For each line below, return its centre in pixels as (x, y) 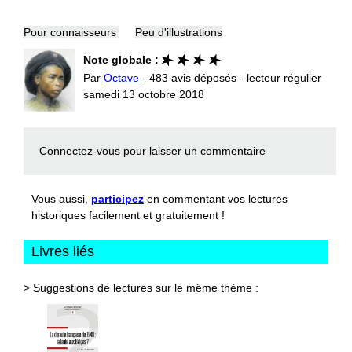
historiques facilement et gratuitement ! (128, 215)
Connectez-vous (80, 150)
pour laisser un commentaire (193, 150)
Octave (123, 77)
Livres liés (63, 251)
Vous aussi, (61, 198)
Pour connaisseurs (71, 32)
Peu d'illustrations (179, 32)
